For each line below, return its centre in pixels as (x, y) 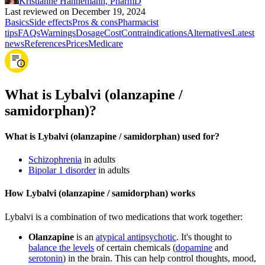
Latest (243, 33)
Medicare (106, 43)
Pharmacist (138, 22)
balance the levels (61, 247)
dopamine (194, 247)
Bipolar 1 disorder (62, 170)
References (45, 43)
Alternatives (209, 33)
